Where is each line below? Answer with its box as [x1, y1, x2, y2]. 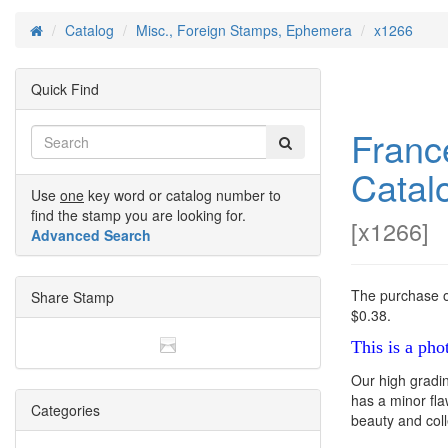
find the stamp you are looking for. [31, 205, 246, 225]
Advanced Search [31, 225, 151, 245]
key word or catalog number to [84, 185, 281, 205]
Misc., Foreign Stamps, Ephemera [136, 20, 352, 40]
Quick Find [31, 79, 99, 99]
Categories [31, 400, 100, 421]
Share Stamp [31, 287, 114, 307]
